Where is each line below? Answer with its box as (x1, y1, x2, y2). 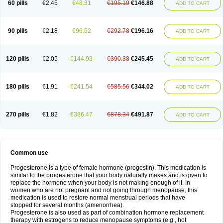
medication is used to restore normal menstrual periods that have (10, 194, 185, 201)
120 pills (6, 55, 29, 62)
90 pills (7, 27, 28, 34)
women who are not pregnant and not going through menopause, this (10, 187, 197, 194)
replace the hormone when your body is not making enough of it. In (10, 179, 190, 186)
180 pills (6, 83, 29, 90)
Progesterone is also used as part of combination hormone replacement (10, 209, 204, 216)
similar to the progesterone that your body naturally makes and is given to (10, 172, 208, 179)
